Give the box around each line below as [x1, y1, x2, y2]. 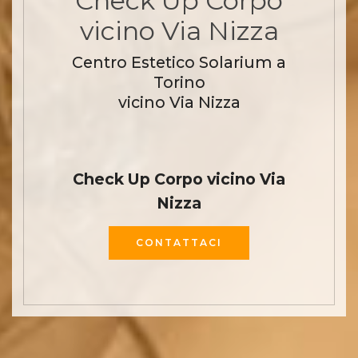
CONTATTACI [136, 237, 222, 249]
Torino [153, 72, 205, 92]
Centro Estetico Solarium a [72, 52, 286, 72]
